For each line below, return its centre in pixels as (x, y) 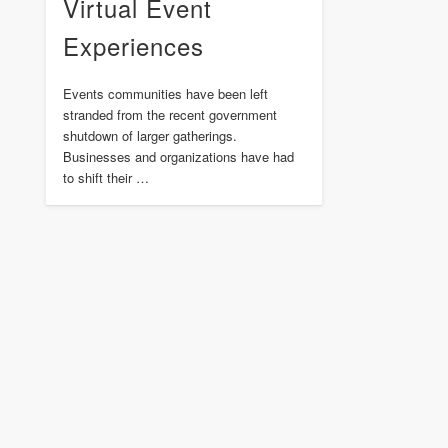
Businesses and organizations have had (178, 156)
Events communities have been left (165, 93)
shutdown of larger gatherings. (149, 135)
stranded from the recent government (169, 114)
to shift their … (105, 177)
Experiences (133, 45)
